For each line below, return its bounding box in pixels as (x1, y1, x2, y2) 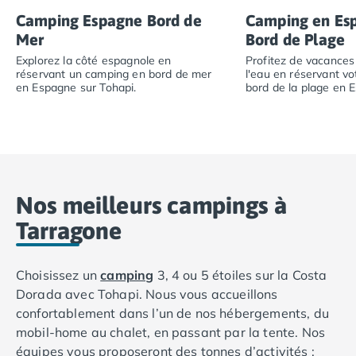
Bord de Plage (246, 30, 346, 49)
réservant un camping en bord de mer (16, 67, 212, 82)
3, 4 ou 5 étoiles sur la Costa (153, 267, 327, 284)
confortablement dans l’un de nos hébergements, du (16, 305, 329, 322)
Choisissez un (16, 267, 101, 284)
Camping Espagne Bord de (16, 11, 202, 30)
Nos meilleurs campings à (16, 192, 287, 219)
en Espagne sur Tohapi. (16, 80, 137, 95)
